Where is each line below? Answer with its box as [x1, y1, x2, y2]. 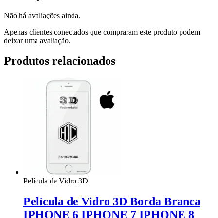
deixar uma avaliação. [4, 36, 71, 45]
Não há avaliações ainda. [4, 11, 80, 19]
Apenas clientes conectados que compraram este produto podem [4, 27, 200, 36]
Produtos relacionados [4, 54, 115, 68]
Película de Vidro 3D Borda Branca [23, 195, 200, 208]
